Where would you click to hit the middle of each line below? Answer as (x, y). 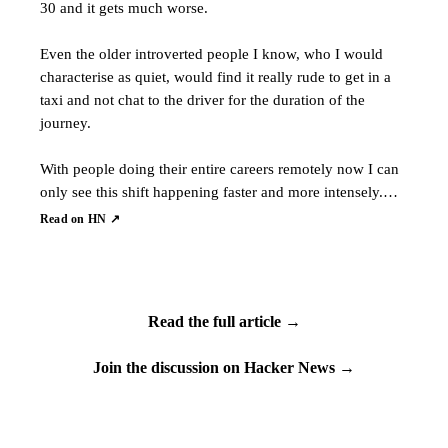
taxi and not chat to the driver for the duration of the (202, 99)
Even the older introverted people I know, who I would (211, 53)
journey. (65, 122)
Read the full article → (224, 321)
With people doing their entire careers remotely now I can (219, 168)
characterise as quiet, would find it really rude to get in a (215, 76)
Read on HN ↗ (80, 219)
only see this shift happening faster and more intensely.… (219, 191)
